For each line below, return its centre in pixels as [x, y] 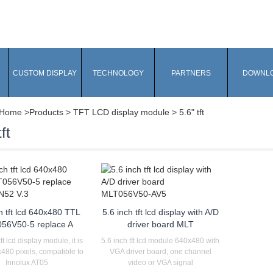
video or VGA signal [160, 263]
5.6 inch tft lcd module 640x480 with [161, 241]
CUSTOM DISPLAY [45, 73]
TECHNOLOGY [118, 73]
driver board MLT [160, 224]
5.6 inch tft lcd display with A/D [160, 212]
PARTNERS [191, 73]
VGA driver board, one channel [160, 252]
